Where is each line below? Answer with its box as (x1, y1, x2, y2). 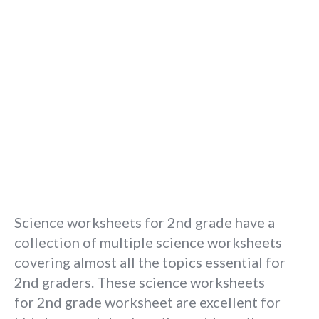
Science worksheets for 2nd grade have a (14, 214, 275, 231)
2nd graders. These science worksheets (14, 273, 265, 291)
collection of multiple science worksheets (14, 234, 282, 251)
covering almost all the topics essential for (14, 253, 286, 271)
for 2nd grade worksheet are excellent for (14, 293, 281, 310)
